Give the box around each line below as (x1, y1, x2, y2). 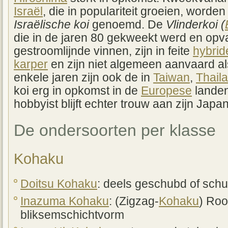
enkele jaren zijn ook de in (14, 71, 153, 84)
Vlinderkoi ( (166, 18, 225, 32)
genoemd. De (89, 18, 166, 32)
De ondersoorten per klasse (14, 121, 216, 140)
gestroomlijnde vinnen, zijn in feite (14, 45, 193, 58)
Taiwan (153, 71, 190, 84)
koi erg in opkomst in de (14, 84, 141, 98)
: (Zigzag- (109, 194, 159, 208)
